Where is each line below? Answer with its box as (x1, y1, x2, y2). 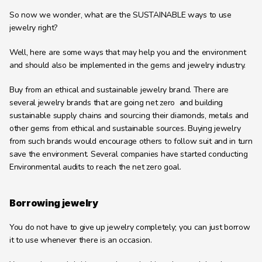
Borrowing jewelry (9, 197, 98, 209)
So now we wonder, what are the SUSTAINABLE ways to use (9, 9, 232, 20)
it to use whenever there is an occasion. (9, 235, 152, 246)
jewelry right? (9, 22, 58, 33)
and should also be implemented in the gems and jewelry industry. (9, 60, 246, 71)
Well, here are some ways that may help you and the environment (9, 47, 246, 58)
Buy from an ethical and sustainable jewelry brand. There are (9, 84, 229, 95)
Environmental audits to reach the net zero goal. (9, 161, 181, 173)
